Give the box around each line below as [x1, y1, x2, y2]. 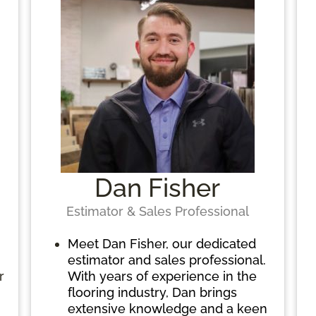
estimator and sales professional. [67, 252, 266, 267]
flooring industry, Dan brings [67, 284, 237, 300]
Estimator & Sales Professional [66, 203, 249, 219]
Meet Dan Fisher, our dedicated [67, 236, 256, 251]
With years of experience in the [67, 268, 257, 284]
